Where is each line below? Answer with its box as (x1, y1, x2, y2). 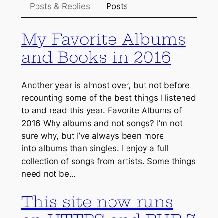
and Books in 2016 (21, 48, 171, 67)
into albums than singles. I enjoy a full (21, 143, 168, 153)
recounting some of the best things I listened (21, 92, 196, 103)
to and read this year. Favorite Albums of (21, 105, 182, 115)
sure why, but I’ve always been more (21, 130, 164, 141)
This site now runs (21, 192, 173, 211)
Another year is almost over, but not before (21, 80, 190, 90)
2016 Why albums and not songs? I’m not (21, 118, 182, 128)
